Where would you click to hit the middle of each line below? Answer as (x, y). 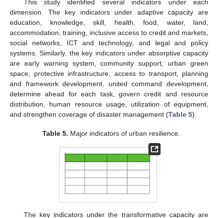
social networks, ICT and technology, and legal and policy (109, 43)
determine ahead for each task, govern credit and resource (109, 94)
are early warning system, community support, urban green (109, 64)
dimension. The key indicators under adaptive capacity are (109, 12)
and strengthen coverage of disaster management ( (89, 115)
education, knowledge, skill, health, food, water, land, (109, 23)
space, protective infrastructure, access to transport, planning (109, 74)
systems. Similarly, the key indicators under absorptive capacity (109, 53)
